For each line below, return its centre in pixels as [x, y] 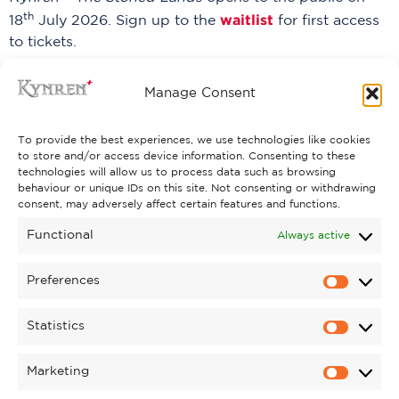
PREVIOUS [57, 71]
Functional [60, 235]
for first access [329, 20]
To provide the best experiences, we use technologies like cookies [194, 140]
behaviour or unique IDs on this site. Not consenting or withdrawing [197, 188]
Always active [313, 235]
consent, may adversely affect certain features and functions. [179, 204]
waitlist [249, 19]
